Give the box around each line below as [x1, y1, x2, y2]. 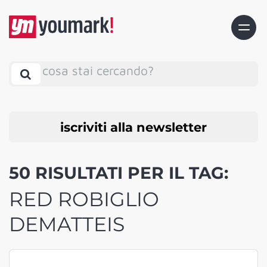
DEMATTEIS [9, 212, 125, 237]
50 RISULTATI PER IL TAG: [9, 163, 228, 184]
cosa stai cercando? [42, 63, 154, 77]
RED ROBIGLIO [9, 187, 159, 212]
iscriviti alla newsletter [60, 119, 207, 135]
